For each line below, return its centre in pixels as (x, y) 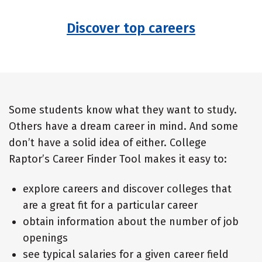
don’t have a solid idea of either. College (108, 142)
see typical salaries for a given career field (126, 254)
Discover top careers (131, 28)
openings (45, 238)
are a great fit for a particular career (110, 205)
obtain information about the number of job (131, 221)
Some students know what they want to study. (123, 110)
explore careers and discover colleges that (127, 189)
